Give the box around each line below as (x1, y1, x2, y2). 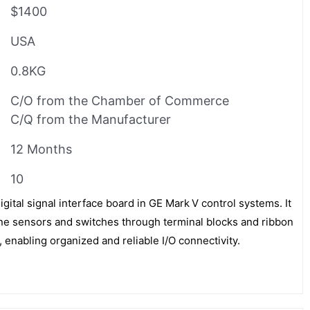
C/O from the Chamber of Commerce (10, 93, 229, 108)
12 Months (10, 141, 72, 156)
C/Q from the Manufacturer (10, 111, 171, 127)
